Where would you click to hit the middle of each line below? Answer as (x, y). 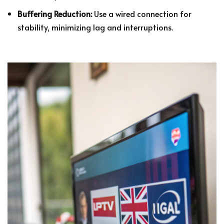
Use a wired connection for (142, 13)
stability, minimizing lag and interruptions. (95, 27)
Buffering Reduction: (55, 13)
